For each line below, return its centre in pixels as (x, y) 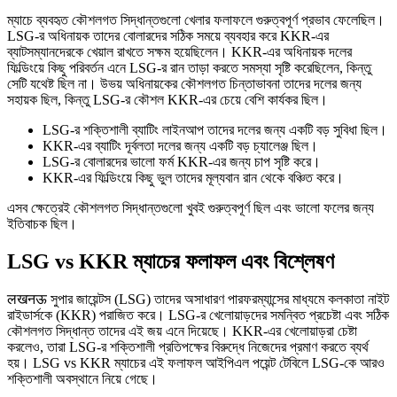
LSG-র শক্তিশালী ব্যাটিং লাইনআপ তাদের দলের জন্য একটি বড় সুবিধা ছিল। (215, 130)
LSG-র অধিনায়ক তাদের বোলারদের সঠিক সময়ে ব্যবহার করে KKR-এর (168, 36)
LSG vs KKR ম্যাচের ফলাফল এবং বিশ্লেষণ (171, 262)
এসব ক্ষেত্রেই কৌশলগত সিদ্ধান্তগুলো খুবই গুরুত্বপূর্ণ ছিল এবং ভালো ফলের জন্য (191, 208)
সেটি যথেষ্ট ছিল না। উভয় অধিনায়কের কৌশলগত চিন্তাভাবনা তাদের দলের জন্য (184, 84)
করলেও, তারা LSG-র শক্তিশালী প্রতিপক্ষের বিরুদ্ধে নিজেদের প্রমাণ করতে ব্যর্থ (188, 346)
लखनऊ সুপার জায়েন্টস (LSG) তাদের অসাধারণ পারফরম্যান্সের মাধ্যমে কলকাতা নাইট (198, 299)
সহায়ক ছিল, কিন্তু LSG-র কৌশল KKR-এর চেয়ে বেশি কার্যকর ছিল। (167, 100)
